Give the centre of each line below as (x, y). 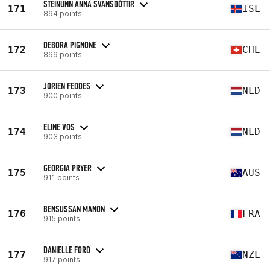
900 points (63, 95)
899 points (63, 54)
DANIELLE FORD (67, 250)
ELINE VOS (59, 127)
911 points (61, 177)
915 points (62, 218)
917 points (62, 259)
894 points (63, 13)
